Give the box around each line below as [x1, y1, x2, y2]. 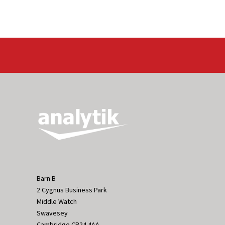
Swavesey [37, 208, 68, 217]
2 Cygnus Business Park [37, 185, 107, 194]
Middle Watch [37, 197, 77, 206]
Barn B [37, 174, 56, 183]
